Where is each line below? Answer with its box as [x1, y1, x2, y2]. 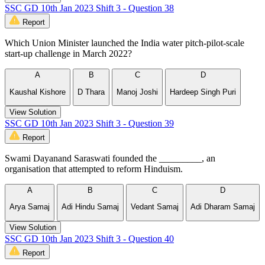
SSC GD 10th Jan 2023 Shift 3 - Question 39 [5, 118, 174, 129]
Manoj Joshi [117, 87, 158, 96]
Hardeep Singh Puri [170, 87, 236, 96]
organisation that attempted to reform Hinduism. [5, 164, 183, 174]
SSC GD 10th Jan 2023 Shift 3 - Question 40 [5, 233, 174, 244]
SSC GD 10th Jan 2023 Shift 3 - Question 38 [5, 3, 174, 14]
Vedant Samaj [131, 202, 179, 212]
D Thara [77, 87, 105, 96]
